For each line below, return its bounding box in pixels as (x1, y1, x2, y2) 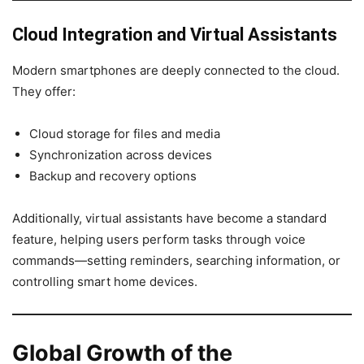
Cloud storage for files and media (29, 125, 220, 141)
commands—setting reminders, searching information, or (12, 252, 340, 268)
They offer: (12, 83, 76, 99)
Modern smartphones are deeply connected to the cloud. (12, 62, 340, 78)
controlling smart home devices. (12, 273, 197, 289)
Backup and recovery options (29, 167, 197, 184)
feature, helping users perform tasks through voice (12, 231, 305, 247)
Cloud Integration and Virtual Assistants (12, 24, 337, 45)
